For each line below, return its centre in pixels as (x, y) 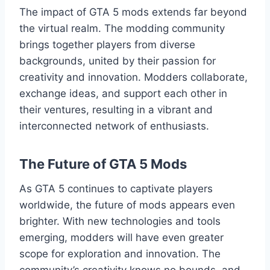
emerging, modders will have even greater (121, 238)
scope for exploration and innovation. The (120, 254)
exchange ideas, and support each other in (123, 94)
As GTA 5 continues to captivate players (116, 189)
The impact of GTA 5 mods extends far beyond (133, 12)
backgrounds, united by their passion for (118, 61)
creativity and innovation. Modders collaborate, (133, 77)
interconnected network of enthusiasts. (114, 126)
